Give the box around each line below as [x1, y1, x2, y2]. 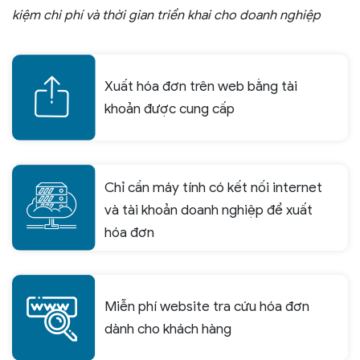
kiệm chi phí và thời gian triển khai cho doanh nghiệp [12, 7, 321, 23]
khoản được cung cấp [104, 100, 235, 117]
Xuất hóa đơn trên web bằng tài [104, 77, 297, 95]
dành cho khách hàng [104, 320, 231, 337]
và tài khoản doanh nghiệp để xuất [104, 202, 313, 219]
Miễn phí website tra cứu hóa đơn [104, 297, 309, 315]
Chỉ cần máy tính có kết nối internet [104, 179, 322, 197]
